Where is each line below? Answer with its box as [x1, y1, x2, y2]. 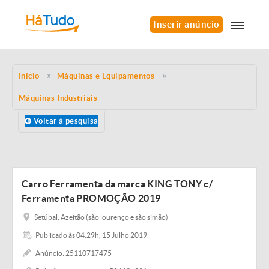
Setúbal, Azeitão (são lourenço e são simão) [34, 213, 168, 221]
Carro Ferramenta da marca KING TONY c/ [22, 178, 213, 189]
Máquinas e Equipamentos [56, 71, 155, 80]
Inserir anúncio [153, 19, 220, 29]
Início [19, 71, 40, 80]
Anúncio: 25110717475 [35, 249, 112, 257]
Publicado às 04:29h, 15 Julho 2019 [35, 231, 147, 239]
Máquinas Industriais [19, 94, 98, 103]
